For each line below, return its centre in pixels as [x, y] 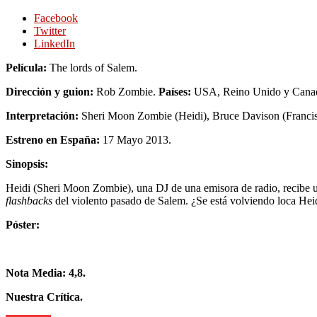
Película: [26, 67]
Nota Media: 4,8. [46, 272]
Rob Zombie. [126, 91]
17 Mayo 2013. [136, 139]
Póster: [23, 224]
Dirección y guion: [50, 91]
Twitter [50, 30]
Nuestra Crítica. [44, 296]
